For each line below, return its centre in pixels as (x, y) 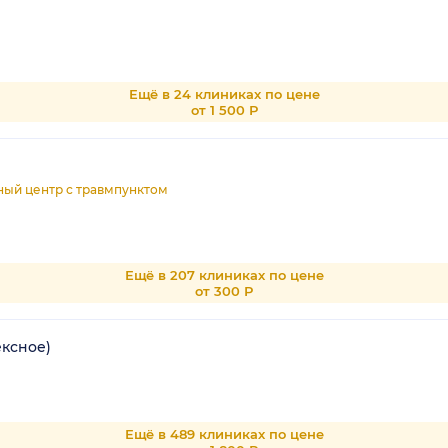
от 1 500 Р (224, 110)
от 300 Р (224, 291)
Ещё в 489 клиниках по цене (224, 434)
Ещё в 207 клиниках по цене (224, 275)
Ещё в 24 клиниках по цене (224, 94)
